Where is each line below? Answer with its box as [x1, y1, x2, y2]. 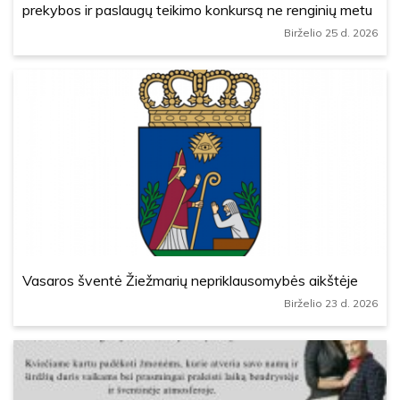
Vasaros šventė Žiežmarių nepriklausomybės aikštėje [22, 271, 358, 289]
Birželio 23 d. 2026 [284, 296, 378, 310]
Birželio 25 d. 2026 [284, 26, 378, 39]
